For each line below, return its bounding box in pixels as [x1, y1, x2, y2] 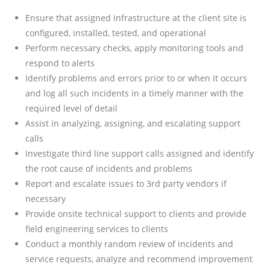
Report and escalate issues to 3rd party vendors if [25, 177, 227, 189]
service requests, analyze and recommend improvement [25, 253, 253, 265]
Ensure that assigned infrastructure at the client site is [25, 11, 247, 24]
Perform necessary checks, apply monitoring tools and [25, 42, 244, 54]
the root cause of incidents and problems [25, 162, 193, 174]
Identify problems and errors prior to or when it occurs [25, 72, 248, 84]
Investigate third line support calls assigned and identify [25, 147, 254, 159]
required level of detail [25, 102, 118, 114]
